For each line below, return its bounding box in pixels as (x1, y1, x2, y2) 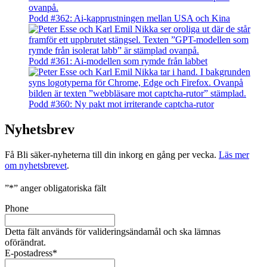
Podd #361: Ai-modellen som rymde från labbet (29, 56, 207, 67)
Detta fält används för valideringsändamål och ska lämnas (5, 226, 221, 237)
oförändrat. (5, 237, 46, 247)
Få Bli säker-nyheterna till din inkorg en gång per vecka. (5, 149, 219, 160)
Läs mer (219, 149, 249, 160)
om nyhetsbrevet (5, 160, 67, 170)
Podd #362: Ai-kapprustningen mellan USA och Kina (29, 13, 230, 24)
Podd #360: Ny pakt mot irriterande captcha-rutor (29, 99, 214, 110)
